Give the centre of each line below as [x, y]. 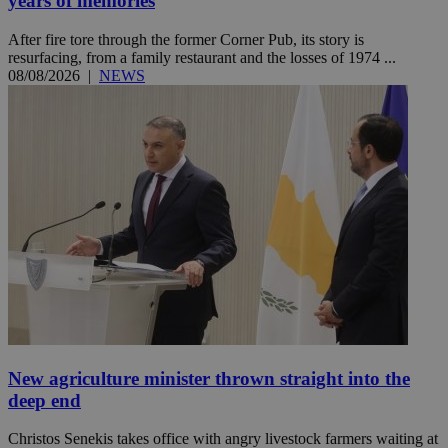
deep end [44, 400]
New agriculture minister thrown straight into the [209, 378]
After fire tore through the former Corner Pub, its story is [186, 39]
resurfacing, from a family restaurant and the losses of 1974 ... [202, 57]
